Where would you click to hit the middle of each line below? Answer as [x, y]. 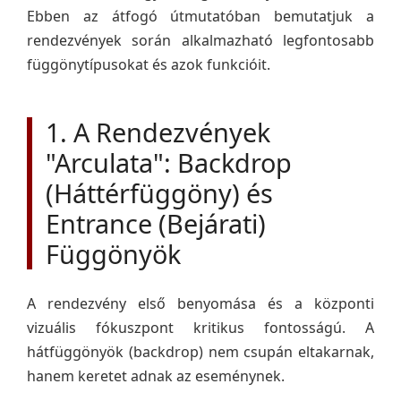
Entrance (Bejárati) [156, 223]
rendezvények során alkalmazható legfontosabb [200, 40]
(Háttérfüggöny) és [159, 193]
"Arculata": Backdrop [169, 162]
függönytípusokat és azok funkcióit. [149, 64]
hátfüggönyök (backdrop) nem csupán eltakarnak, [200, 352]
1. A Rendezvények [158, 132]
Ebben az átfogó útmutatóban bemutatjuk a [200, 16]
